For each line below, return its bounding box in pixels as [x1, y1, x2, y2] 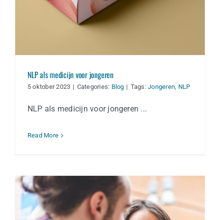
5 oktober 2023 [27, 83, 71, 91]
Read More [27, 132, 59, 139]
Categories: [77, 83, 111, 91]
